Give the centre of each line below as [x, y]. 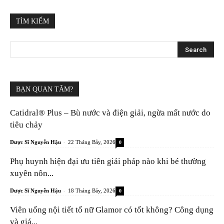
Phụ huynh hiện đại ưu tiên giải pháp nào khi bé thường [108, 161]
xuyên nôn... [32, 173]
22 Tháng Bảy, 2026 [92, 142]
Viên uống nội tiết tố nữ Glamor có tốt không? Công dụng [112, 209]
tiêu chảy [26, 124]
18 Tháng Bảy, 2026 [92, 190]
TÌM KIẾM [32, 21]
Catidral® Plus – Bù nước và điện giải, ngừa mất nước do [110, 112]
